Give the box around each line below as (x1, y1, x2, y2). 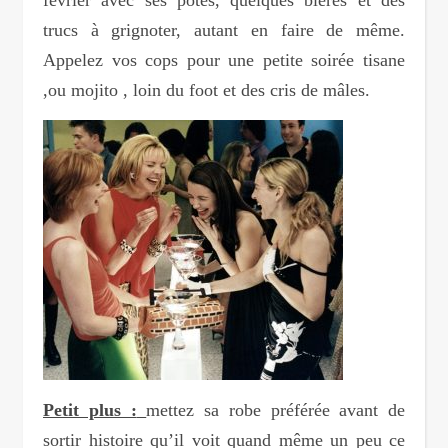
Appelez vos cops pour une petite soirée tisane (43, 49, 405, 70)
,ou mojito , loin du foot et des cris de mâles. (43, 79, 370, 100)
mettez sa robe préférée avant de (146, 399, 405, 420)
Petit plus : (43, 399, 137, 420)
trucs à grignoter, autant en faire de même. (43, 19, 405, 40)
